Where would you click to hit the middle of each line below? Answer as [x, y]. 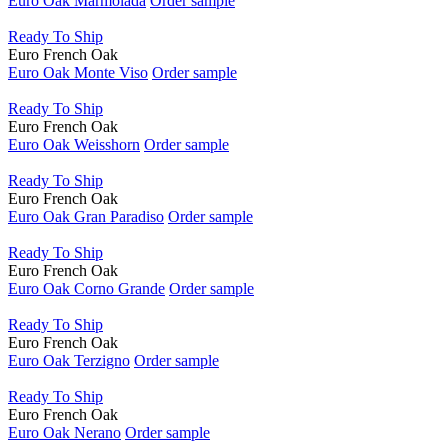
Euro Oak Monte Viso [78, 73]
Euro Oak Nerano [64, 433]
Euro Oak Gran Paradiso [86, 217]
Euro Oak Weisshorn [74, 145]
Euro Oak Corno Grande [86, 289]
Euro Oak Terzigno [69, 361]
